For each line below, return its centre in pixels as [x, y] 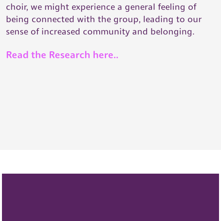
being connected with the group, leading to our [104, 19]
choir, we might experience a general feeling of [101, 7]
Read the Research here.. [62, 55]
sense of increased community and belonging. [100, 31]
